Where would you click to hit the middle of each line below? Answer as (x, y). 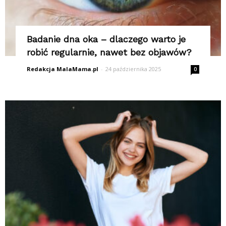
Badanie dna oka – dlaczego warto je (106, 39)
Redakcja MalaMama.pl (62, 69)
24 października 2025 (133, 69)
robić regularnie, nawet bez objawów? (109, 52)
